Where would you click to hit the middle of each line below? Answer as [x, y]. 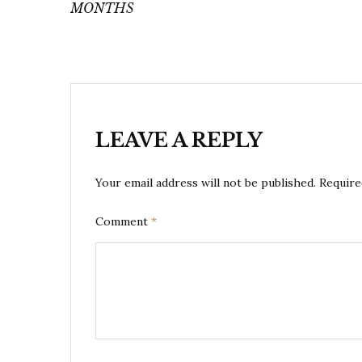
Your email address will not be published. [206, 183]
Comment [123, 222]
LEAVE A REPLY [179, 141]
